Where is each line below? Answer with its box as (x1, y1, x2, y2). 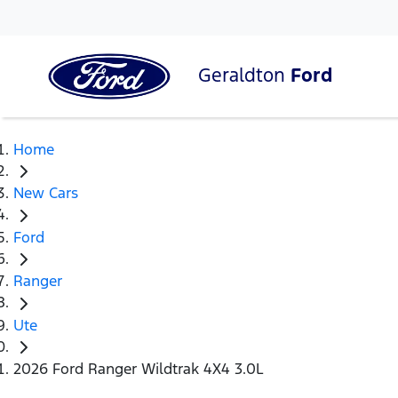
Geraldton (198, 62, 291, 87)
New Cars (13, 183, 78, 203)
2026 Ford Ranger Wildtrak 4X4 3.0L (13, 359, 264, 379)
